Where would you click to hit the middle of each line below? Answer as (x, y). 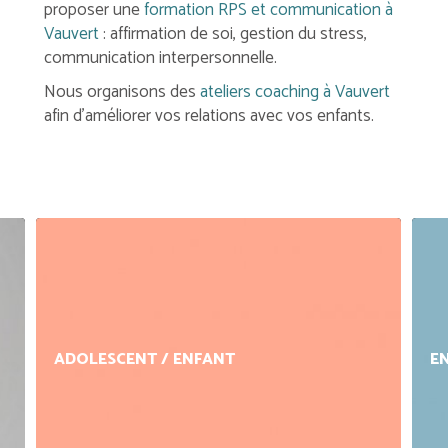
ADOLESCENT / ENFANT (145, 360)
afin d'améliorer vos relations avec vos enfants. (210, 115)
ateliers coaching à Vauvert (294, 91)
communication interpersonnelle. (160, 57)
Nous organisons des (121, 91)
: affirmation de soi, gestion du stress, (232, 33)
